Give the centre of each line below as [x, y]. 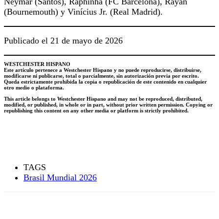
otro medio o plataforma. [34, 88]
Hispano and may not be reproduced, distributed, [144, 99]
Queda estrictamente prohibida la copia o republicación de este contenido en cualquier [105, 82]
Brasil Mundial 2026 [60, 178]
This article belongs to [31, 99]
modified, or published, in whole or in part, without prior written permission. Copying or [108, 105]
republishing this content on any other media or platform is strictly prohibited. [96, 111]
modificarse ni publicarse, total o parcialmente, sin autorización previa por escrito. [101, 76]
